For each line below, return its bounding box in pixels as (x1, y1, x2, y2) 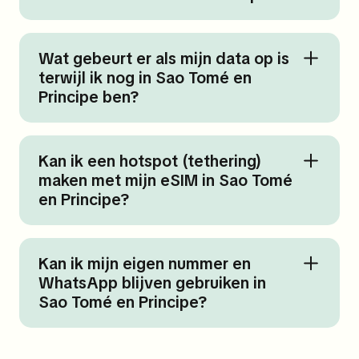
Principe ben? (38, 87, 139, 108)
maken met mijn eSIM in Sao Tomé (38, 170, 292, 192)
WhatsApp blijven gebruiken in (38, 272, 266, 294)
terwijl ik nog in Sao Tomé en (38, 67, 252, 89)
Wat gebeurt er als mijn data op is (38, 48, 289, 70)
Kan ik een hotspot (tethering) (38, 151, 261, 172)
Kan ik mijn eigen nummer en (38, 253, 251, 275)
